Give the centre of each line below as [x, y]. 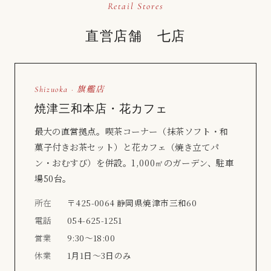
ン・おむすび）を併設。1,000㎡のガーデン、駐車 [134, 162]
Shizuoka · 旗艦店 [70, 90]
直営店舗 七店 [135, 36]
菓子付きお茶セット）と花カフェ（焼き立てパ [127, 146]
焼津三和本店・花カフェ [101, 108]
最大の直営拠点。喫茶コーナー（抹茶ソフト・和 [132, 131]
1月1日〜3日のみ [100, 255]
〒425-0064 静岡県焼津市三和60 [132, 202]
